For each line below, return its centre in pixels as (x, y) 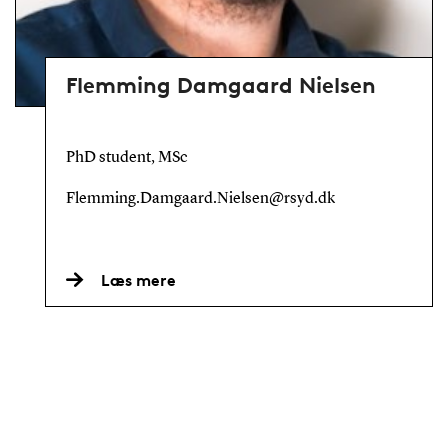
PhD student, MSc (126, 157)
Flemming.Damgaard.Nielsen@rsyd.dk (200, 198)
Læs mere (138, 280)
